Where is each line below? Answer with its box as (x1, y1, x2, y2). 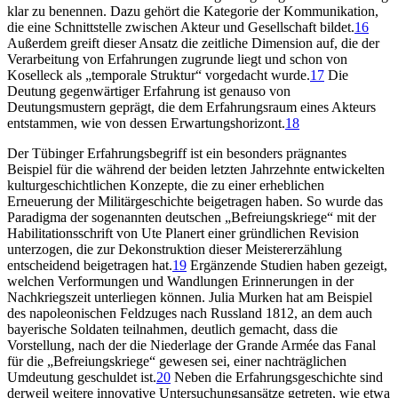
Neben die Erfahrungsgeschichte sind (171, 369, 383, 385)
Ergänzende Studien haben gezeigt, (187, 257, 387, 273)
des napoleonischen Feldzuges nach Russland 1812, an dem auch (7, 305, 372, 321)
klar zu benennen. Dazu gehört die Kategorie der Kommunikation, (7, 3, 378, 19)
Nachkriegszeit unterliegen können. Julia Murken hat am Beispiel (7, 289, 372, 305)
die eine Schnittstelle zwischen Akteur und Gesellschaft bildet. (7, 19, 354, 35)
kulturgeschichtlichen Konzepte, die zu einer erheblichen (7, 177, 324, 193)
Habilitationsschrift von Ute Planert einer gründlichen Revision (7, 225, 359, 241)
